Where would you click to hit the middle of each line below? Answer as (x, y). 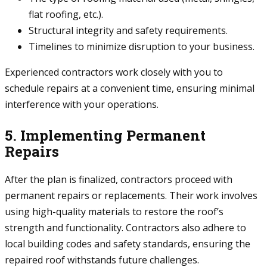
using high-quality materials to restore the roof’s (114, 212)
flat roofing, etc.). (66, 15)
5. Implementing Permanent (105, 136)
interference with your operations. (82, 105)
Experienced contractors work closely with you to (114, 72)
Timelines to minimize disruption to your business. (142, 47)
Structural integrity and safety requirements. (128, 31)
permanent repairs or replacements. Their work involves (131, 196)
